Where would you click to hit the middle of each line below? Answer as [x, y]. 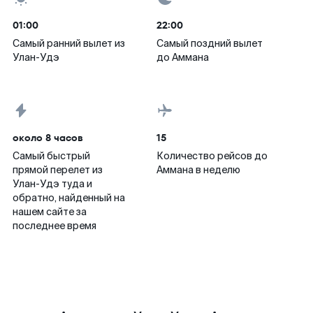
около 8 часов [48, 138]
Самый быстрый [51, 156]
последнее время [54, 226]
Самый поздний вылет [210, 43]
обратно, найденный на [69, 198]
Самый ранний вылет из [69, 43]
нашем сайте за [50, 212]
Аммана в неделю [198, 170]
